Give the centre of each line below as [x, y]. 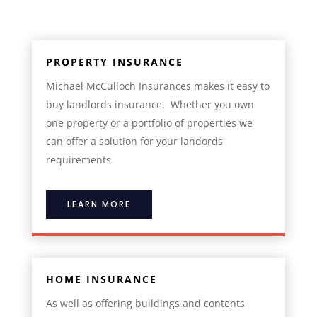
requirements [78, 159]
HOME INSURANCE [101, 279]
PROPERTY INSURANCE [114, 62]
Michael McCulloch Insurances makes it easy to [157, 86]
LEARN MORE [99, 204]
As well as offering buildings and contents [145, 303]
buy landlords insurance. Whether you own [150, 104]
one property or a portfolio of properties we [149, 122]
